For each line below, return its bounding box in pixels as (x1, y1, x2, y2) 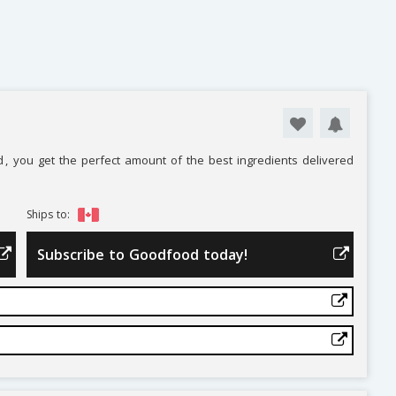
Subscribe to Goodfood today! (36, 244, 247, 264)
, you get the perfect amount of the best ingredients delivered (5, 151, 354, 168)
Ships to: (26, 206, 73, 222)
